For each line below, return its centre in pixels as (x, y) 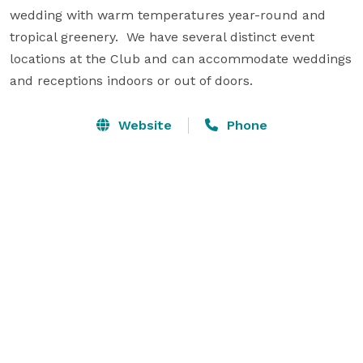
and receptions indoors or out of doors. (131, 80)
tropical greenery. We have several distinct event (162, 36)
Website (143, 125)
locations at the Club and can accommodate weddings (181, 58)
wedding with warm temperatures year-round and (168, 15)
